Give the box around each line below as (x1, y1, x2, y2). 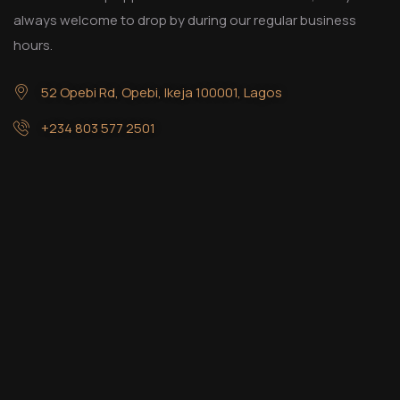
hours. (13, 36, 55, 55)
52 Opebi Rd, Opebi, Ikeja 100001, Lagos (40, 83, 282, 103)
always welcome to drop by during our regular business (13, 11, 356, 30)
